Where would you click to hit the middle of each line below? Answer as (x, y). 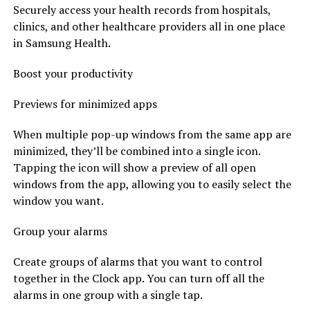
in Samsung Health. (62, 43)
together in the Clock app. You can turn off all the (138, 278)
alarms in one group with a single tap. (108, 294)
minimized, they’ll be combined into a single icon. (136, 151)
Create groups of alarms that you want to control (137, 261)
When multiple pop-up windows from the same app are (152, 134)
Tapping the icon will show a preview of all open (134, 167)
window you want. (58, 200)
